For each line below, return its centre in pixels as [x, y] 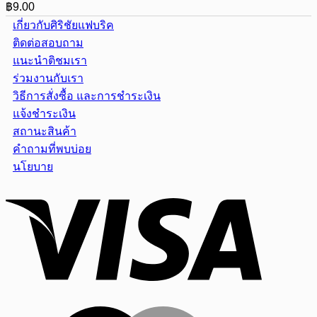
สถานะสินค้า [45, 131]
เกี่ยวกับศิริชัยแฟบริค [63, 25]
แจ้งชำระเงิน [44, 114]
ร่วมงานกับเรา [48, 78]
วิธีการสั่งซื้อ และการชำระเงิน [87, 96]
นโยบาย [33, 167]
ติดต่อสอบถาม [48, 43]
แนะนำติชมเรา [50, 60]
